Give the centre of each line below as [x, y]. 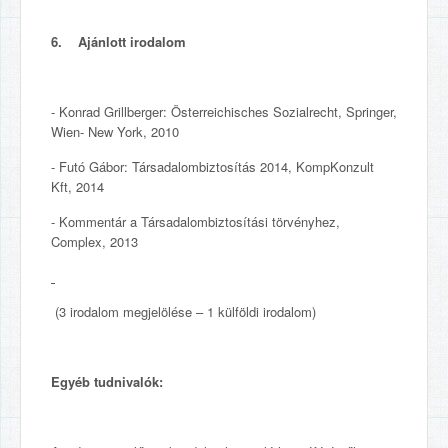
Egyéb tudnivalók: [107, 381]
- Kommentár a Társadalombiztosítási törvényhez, [195, 221]
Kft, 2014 [77, 186]
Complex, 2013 [94, 241]
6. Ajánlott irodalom [118, 41]
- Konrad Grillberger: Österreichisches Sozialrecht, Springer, [224, 111]
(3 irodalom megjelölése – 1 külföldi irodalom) [183, 311]
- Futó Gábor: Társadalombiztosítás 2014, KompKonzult [212, 166]
